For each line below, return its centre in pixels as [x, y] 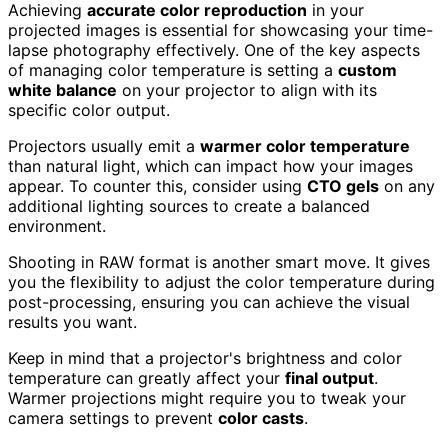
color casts [261, 418]
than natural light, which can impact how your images [210, 166]
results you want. [72, 322]
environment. [57, 226]
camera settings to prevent [113, 418]
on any [407, 186]
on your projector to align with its [247, 90]
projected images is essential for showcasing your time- [220, 30]
